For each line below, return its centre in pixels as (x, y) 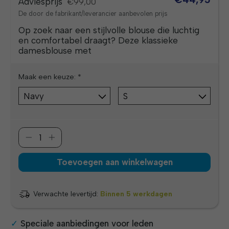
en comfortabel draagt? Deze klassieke (98, 40)
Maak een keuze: (48, 77)
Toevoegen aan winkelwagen (114, 162)
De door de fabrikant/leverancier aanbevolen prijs (93, 14)
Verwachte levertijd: (67, 194)
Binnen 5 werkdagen (136, 194)
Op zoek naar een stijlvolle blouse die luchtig (109, 30)
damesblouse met (55, 50)
